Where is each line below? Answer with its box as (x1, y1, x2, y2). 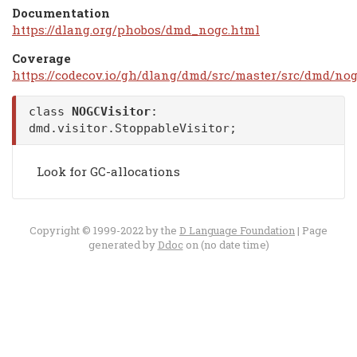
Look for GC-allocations (37, 163, 180, 179)
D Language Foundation (179, 222, 295, 237)
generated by (88, 237, 158, 252)
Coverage (12, 50, 71, 67)
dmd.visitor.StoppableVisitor (29, 121, 229, 136)
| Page (295, 222, 328, 237)
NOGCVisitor (72, 104, 151, 120)
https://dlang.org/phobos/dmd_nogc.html (12, 22, 260, 38)
